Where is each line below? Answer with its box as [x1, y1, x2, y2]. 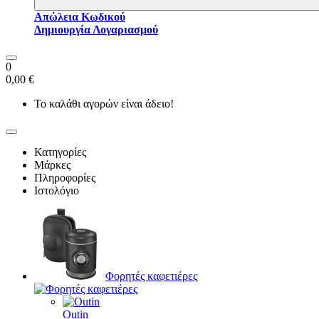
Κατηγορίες [34, 146, 86, 158]
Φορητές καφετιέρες [105, 270, 197, 282]
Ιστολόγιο [34, 184, 79, 197]
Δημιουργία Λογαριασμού [34, 23, 158, 36]
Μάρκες [34, 159, 70, 171]
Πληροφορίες [34, 172, 95, 184]
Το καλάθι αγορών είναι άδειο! [34, 98, 174, 110]
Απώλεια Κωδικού [34, 11, 125, 23]
